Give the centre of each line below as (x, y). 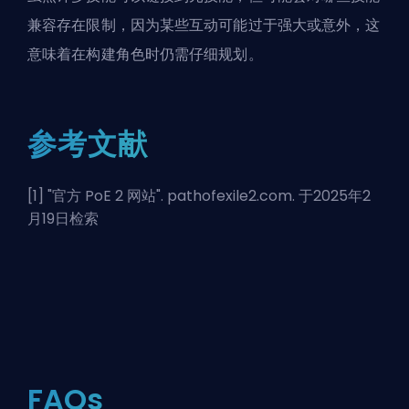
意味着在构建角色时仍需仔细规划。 (145, 54)
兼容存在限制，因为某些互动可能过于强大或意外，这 (204, 25)
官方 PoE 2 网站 (104, 195)
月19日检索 (63, 218)
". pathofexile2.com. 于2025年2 (263, 195)
